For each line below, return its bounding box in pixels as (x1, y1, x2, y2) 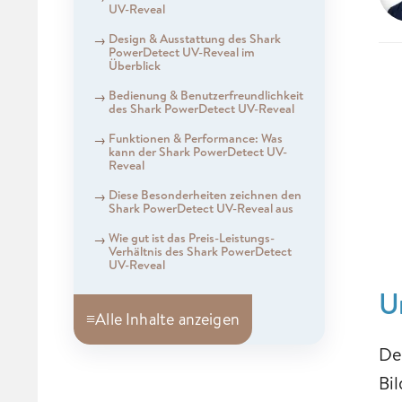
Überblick (108, 56, 161, 74)
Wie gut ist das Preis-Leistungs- (108, 228, 275, 247)
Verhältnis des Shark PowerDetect (108, 241, 292, 260)
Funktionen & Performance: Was (108, 128, 283, 147)
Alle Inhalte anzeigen (95, 308, 240, 331)
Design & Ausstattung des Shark (108, 29, 281, 48)
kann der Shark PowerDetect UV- (108, 142, 287, 161)
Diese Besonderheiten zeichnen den (108, 185, 301, 204)
